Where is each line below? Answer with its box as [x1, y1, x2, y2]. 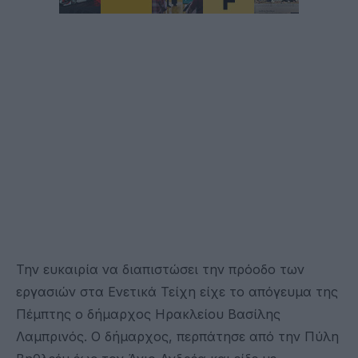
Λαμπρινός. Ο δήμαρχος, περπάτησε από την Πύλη [16, 328, 339, 344]
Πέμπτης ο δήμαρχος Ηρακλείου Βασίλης [16, 305, 280, 322]
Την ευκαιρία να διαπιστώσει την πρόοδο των [16, 261, 304, 277]
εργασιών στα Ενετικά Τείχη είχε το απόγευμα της [16, 283, 338, 300]
